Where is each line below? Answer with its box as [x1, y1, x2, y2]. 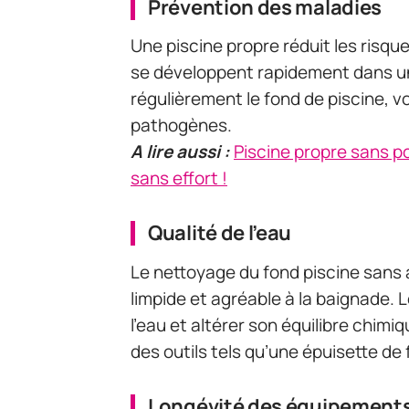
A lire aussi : [131, 140, 230, 164]
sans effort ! [131, 166, 227, 191]
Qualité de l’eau [148, 219, 292, 247]
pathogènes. [131, 113, 232, 138]
